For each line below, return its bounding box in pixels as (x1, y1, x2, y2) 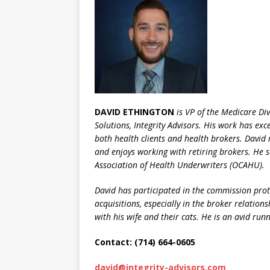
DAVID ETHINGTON (95, 105, 177, 118)
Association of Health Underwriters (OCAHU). (95, 159, 265, 171)
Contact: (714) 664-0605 (95, 236, 195, 248)
